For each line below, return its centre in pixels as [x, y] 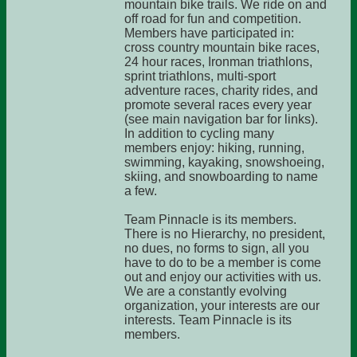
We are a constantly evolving [206, 291]
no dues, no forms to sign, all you [217, 248]
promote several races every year [218, 105]
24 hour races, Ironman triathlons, [218, 62]
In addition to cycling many [199, 133]
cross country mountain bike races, [222, 47]
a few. [141, 191]
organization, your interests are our [222, 306]
